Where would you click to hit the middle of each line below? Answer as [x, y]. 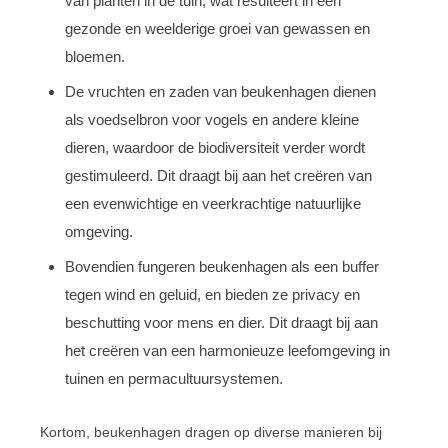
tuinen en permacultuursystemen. [174, 378]
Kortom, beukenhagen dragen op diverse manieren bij [211, 431]
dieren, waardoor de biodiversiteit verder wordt [215, 147]
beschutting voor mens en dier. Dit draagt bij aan [221, 322]
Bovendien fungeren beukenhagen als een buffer [222, 266]
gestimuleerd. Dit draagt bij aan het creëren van [218, 175]
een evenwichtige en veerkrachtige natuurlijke [213, 203]
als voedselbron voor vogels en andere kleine [212, 119]
